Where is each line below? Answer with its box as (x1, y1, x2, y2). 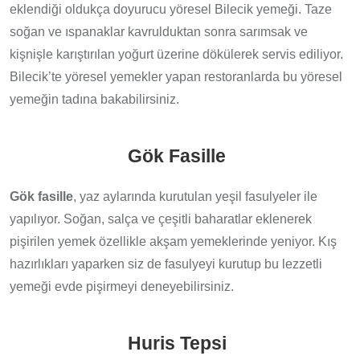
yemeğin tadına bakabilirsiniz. (10, 92, 179, 106)
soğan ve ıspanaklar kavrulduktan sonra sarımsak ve (10, 24, 308, 39)
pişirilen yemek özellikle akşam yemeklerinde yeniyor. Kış (10, 234, 337, 248)
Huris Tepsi (127, 333, 227, 354)
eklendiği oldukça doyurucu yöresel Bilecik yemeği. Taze (10, 2, 332, 16)
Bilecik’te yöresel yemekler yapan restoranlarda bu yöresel (10, 69, 342, 84)
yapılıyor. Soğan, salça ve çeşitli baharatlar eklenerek (10, 211, 312, 226)
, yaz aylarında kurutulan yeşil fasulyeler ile (73, 189, 317, 203)
